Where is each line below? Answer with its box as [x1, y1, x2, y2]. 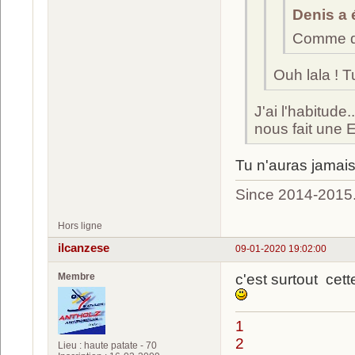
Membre [58, 271, 95, 283]
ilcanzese [58, 242, 109, 255]
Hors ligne [58, 219, 102, 231]
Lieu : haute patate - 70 [58, 340, 157, 352]
